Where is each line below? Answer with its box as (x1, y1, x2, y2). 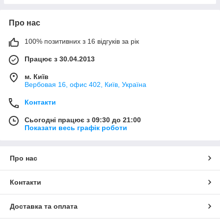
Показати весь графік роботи (25, 124, 127, 132)
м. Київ (25, 73, 49, 81)
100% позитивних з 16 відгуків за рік (25, 37, 139, 46)
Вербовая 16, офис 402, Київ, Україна (25, 81, 146, 89)
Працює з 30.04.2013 (25, 55, 95, 63)
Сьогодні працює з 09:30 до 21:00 (25, 116, 141, 124)
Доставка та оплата (10, 202, 78, 211)
